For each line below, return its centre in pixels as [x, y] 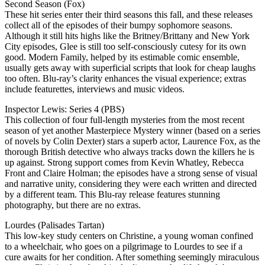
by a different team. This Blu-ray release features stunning [112, 195]
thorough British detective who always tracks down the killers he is [130, 152]
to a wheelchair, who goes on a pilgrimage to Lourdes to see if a [124, 247]
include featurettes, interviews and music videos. [95, 89]
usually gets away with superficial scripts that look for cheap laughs [130, 68]
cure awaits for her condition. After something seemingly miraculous [132, 257]
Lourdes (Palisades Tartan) [54, 225]
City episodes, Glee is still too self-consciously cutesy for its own [125, 47]
